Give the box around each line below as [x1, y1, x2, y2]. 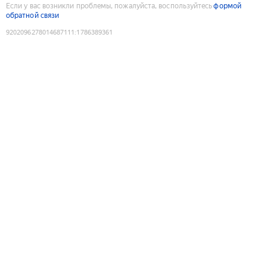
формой [213, 1, 241, 10]
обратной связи [6, 11, 60, 20]
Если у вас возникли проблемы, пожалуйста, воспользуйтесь [6, 1, 213, 10]
